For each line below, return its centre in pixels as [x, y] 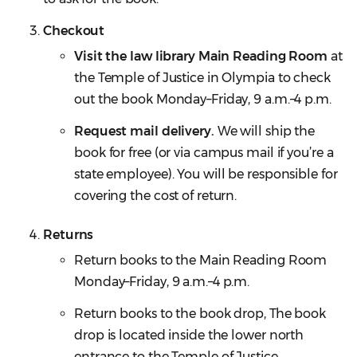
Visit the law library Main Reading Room [201, 57]
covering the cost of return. [156, 196]
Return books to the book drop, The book [200, 314]
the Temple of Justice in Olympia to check [202, 78]
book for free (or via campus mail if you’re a [204, 153]
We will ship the [265, 131]
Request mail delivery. [144, 131]
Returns [69, 235]
